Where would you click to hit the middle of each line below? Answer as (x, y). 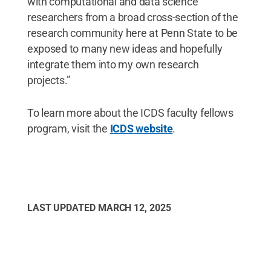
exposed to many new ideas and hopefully (125, 48)
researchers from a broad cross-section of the (132, 17)
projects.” (49, 80)
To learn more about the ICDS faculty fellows (130, 113)
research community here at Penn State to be (132, 33)
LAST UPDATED (62, 207)
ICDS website (141, 128)
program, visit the (68, 128)
